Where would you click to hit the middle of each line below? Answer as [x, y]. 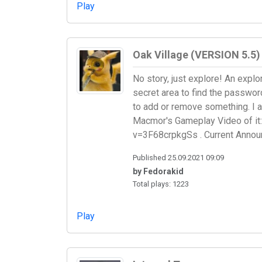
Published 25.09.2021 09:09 [178, 157]
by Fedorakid [158, 171]
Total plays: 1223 [161, 184]
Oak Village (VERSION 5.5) [196, 55]
